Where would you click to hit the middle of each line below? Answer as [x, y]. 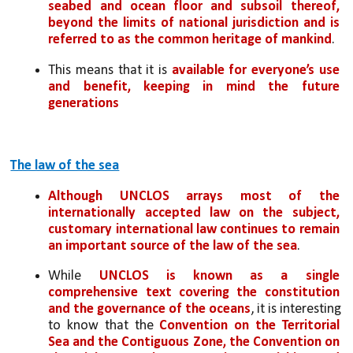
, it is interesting [296, 309]
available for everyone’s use [255, 70]
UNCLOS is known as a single [219, 276]
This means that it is [110, 70]
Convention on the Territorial [249, 325]
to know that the [104, 325]
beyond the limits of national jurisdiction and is [194, 24]
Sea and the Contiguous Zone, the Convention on [194, 342]
